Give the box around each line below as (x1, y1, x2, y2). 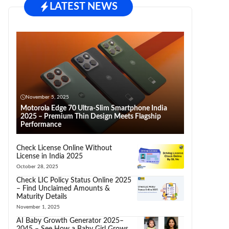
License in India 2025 (16, 152, 83, 160)
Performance (20, 121, 61, 128)
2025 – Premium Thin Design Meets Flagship (20, 112, 161, 120)
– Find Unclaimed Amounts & (16, 185, 110, 192)
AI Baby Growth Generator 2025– (16, 217, 124, 224)
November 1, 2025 (16, 204, 60, 210)
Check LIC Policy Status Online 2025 (16, 176, 131, 184)
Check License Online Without (16, 144, 112, 152)
